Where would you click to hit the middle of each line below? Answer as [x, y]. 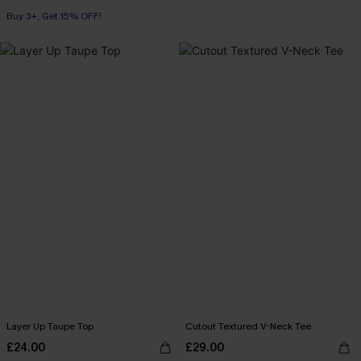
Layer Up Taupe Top [50, 326]
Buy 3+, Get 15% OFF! [54, 35]
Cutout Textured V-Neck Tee [248, 326]
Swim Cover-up [40, 16]
